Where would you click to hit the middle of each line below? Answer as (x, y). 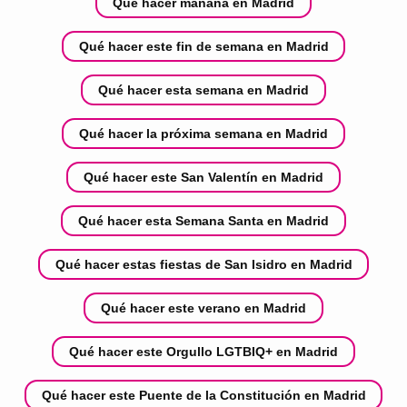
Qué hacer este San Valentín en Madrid (203, 177)
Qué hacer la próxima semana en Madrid (203, 133)
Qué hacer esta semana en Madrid (203, 89)
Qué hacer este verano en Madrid (203, 308)
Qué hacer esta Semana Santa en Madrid (203, 220)
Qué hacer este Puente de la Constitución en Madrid (203, 395)
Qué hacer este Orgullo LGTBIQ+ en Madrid (203, 351)
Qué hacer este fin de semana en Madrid (203, 46)
